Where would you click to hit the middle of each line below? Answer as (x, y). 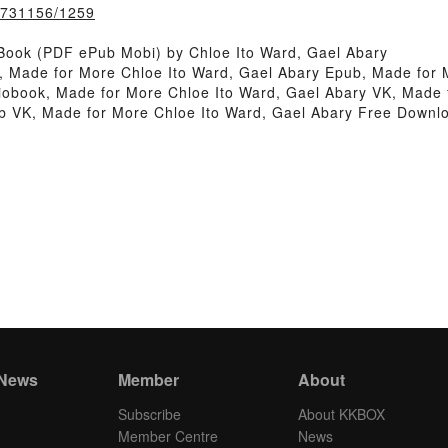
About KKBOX (341, 414)
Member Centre (168, 436)
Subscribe (149, 414)
